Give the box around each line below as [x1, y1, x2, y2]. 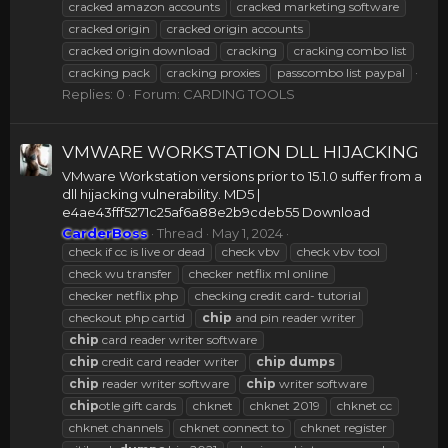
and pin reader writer [232, 310, 356, 326]
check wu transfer [69, 266, 172, 282]
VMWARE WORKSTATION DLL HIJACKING [62, 141, 419, 162]
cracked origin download [69, 42, 210, 58]
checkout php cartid [69, 310, 185, 326]
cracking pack [69, 64, 150, 80]
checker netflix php [69, 288, 178, 304]
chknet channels [69, 420, 163, 436]
